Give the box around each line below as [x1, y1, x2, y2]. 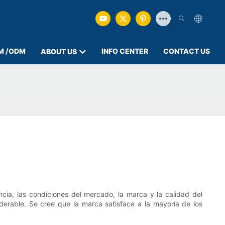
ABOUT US [41, 47, 77, 56]
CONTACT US [163, 46, 210, 55]
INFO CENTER [101, 46, 148, 55]
